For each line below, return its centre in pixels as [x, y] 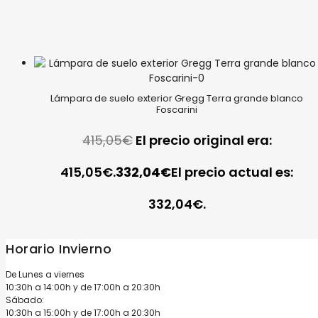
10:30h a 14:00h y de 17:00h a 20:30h [83, 287]
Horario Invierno [59, 249]
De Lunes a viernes [45, 275]
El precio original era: [203, 141]
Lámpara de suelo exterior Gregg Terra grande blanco [177, 99]
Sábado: [25, 300]
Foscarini [177, 110]
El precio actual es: [232, 172]
